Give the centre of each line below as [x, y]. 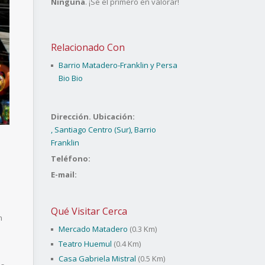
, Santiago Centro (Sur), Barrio [104, 130]
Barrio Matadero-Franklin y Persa [118, 65]
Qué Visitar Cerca [89, 211]
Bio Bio [71, 78]
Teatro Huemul [85, 244]
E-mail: [64, 174]
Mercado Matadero [93, 229]
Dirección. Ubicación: [93, 117]
